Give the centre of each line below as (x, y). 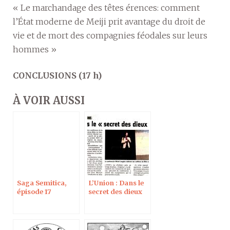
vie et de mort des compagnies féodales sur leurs (110, 35)
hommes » (35, 49)
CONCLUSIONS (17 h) (57, 75)
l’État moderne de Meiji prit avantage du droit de (109, 22)
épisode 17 (34, 191)
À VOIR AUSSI (49, 100)
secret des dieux (115, 191)
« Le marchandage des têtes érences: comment (106, 8)
